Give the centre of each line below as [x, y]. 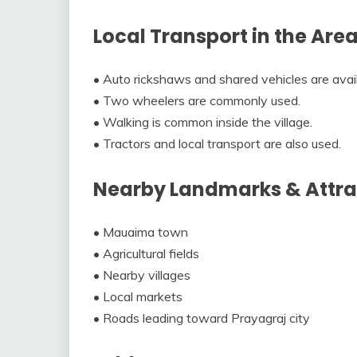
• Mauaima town [141, 232]
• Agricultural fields [146, 254]
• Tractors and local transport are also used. [217, 144]
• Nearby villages [142, 275]
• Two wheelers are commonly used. [197, 101]
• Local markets [138, 297]
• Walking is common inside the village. [203, 122]
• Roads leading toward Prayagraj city [202, 318]
